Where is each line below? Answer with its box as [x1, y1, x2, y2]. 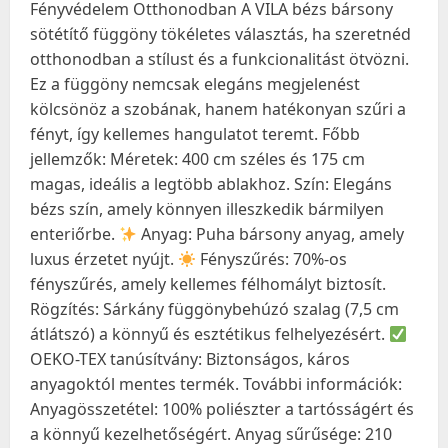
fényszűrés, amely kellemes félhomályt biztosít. [30, 273, 386, 295]
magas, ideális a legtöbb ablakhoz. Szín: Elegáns [30, 173, 392, 195]
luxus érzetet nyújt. [30, 248, 178, 270]
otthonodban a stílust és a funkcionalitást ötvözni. [30, 48, 409, 70]
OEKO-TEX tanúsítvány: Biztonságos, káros [30, 348, 350, 370]
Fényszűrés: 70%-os [196, 248, 348, 270]
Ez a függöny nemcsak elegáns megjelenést [30, 73, 360, 95]
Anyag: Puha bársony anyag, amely [137, 223, 405, 245]
